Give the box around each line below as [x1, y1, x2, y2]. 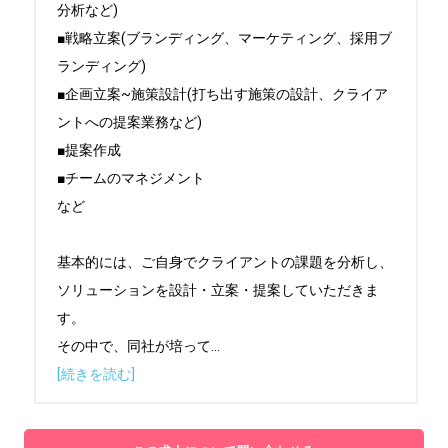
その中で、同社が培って [57, 338, 211, 354]
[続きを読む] [57, 366, 135, 382]
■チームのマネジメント [57, 170, 205, 186]
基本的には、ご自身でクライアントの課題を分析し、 [57, 254, 393, 270]
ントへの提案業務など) [57, 114, 202, 130]
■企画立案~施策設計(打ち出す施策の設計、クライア [57, 86, 388, 102]
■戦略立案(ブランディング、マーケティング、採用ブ [57, 30, 392, 46]
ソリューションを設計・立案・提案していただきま [57, 282, 379, 298]
